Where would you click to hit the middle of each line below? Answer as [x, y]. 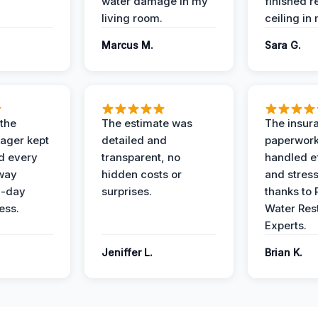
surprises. [127, 191]
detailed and [134, 140]
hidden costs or [142, 174]
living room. [132, 18]
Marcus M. [127, 45]
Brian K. [284, 252]
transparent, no [141, 157]
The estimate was [147, 123]
